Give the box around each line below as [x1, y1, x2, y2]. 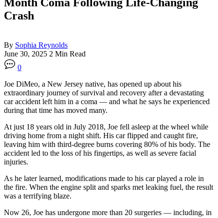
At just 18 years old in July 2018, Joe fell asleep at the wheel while [4, 122, 208, 131]
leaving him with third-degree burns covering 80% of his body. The [4, 140, 210, 148]
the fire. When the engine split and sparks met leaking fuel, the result [4, 182, 213, 191]
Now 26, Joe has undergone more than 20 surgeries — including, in [4, 208, 212, 217]
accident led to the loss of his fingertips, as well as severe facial [4, 148, 196, 157]
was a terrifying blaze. [4, 191, 72, 200]
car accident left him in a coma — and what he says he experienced [4, 97, 210, 106]
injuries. [4, 157, 28, 166]
